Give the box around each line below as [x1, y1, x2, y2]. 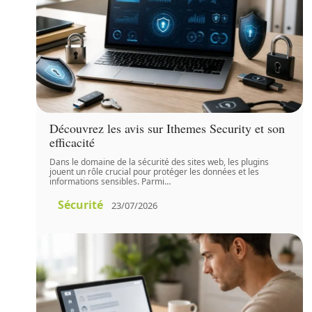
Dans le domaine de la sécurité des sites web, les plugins [49, 156, 270, 169]
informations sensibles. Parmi [49, 175, 165, 188]
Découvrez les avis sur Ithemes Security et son [49, 120, 286, 137]
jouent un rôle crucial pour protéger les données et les [49, 166, 260, 178]
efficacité [49, 134, 95, 151]
